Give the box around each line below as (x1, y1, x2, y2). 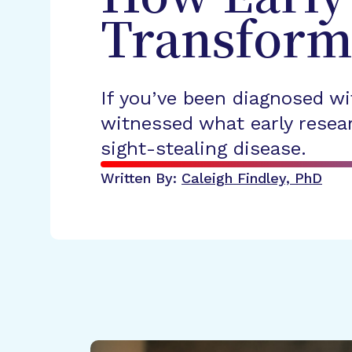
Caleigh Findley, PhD (181, 170, 322, 186)
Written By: (101, 170, 181, 186)
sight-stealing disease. (101, 137, 306, 159)
